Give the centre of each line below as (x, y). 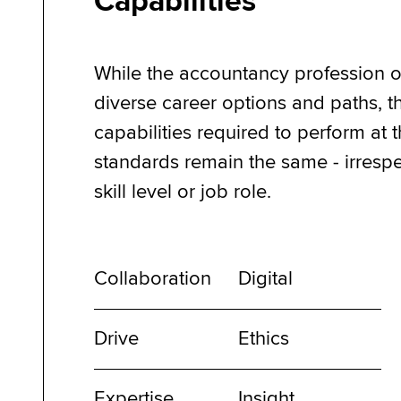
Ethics (263, 339)
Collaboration (153, 279)
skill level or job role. (183, 192)
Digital (265, 279)
